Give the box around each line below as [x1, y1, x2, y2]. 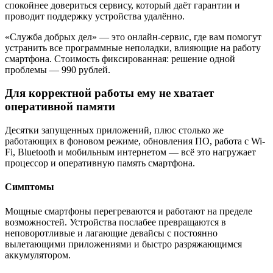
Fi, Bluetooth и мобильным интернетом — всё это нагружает [5, 147, 256, 158]
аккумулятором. [5, 249, 71, 260]
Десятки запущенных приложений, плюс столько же [5, 125, 224, 136]
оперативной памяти [5, 100, 115, 113]
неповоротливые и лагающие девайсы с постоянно [5, 227, 218, 238]
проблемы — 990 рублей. [5, 64, 110, 75]
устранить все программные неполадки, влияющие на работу [5, 42, 261, 53]
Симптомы [5, 182, 54, 193]
